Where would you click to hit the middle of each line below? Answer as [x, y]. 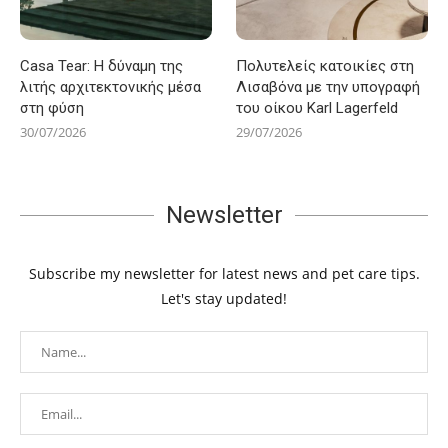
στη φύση [52, 107]
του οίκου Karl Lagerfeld [317, 107]
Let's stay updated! [224, 298]
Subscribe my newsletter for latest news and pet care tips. [224, 273]
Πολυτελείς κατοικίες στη [325, 65]
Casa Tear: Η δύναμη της [101, 65]
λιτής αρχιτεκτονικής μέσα [110, 86]
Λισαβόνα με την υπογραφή [328, 86]
